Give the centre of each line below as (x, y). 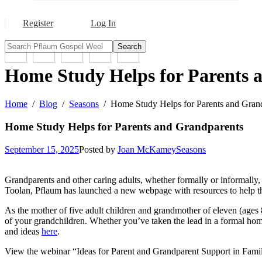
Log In (103, 23)
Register (38, 23)
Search (130, 46)
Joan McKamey (147, 149)
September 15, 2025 (42, 149)
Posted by (98, 149)
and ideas (23, 231)
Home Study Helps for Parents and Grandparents (124, 127)
